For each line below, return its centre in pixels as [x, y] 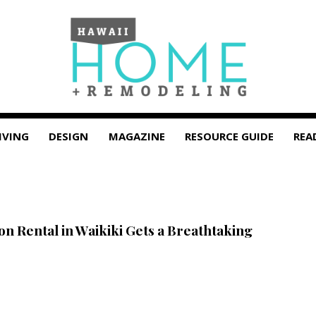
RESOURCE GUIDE [230, 136]
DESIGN [69, 136]
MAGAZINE [136, 136]
